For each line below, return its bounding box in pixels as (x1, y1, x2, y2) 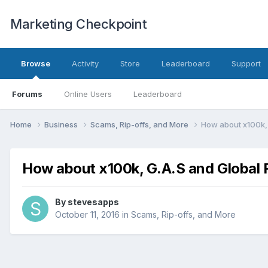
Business (44, 119, 80, 129)
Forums (12, 89, 42, 99)
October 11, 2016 (55, 209, 120, 220)
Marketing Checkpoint (10, 16, 147, 32)
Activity (72, 59, 99, 68)
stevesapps (68, 197, 119, 208)
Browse (21, 59, 50, 68)
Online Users (64, 89, 112, 99)
